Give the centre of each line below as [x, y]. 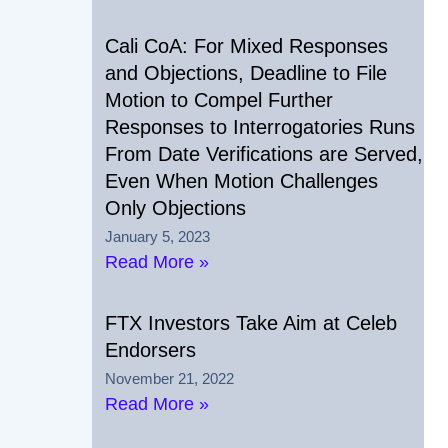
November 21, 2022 [170, 378]
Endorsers [151, 349]
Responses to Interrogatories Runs [260, 126]
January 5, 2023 [158, 236]
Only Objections [176, 207]
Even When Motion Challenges [242, 180]
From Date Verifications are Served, [264, 153]
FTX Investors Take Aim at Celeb [251, 322]
